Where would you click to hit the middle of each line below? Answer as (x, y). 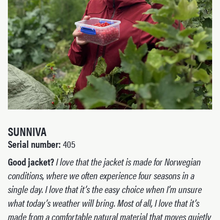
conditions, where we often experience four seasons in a (101, 175)
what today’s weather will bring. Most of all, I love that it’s (104, 202)
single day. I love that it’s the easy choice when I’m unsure (105, 189)
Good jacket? (31, 161)
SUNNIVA (27, 131)
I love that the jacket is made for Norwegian (128, 161)
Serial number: (34, 143)
